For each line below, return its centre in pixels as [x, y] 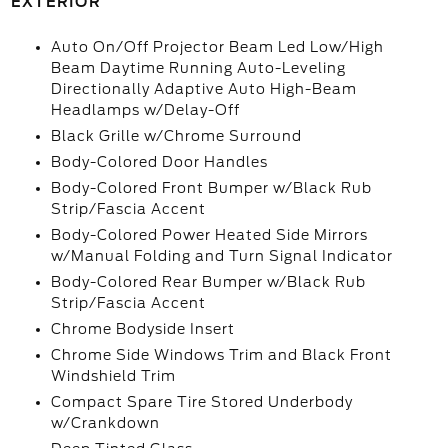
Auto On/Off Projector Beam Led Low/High [217, 47]
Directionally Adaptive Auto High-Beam [203, 89]
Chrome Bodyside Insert [142, 329]
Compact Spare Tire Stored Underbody [201, 402]
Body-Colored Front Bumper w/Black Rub [211, 188]
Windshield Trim [113, 376]
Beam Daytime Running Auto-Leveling [198, 68]
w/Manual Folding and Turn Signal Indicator [221, 256]
